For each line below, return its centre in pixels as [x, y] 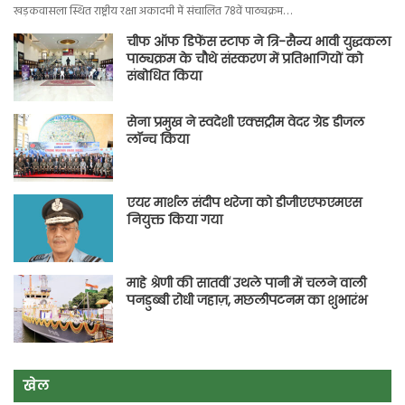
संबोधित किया [165, 75]
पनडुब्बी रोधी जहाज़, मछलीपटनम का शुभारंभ [247, 300]
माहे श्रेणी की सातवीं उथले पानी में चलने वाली [247, 283]
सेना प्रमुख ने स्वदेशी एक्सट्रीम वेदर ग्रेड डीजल [246, 122]
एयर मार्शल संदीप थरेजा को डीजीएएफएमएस [245, 202]
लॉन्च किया [158, 139]
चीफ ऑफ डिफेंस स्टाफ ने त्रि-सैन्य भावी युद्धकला [259, 41]
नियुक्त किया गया [175, 219]
